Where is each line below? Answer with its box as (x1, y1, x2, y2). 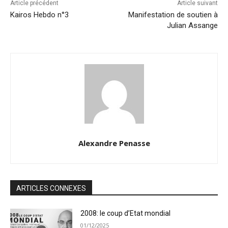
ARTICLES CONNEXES (16, 184, 86, 193)
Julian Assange (166, 21, 218, 31)
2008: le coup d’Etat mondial (80, 209, 171, 218)
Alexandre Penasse (78, 138, 150, 149)
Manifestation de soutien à (128, 10, 218, 20)
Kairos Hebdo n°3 (10, 10, 69, 20)
